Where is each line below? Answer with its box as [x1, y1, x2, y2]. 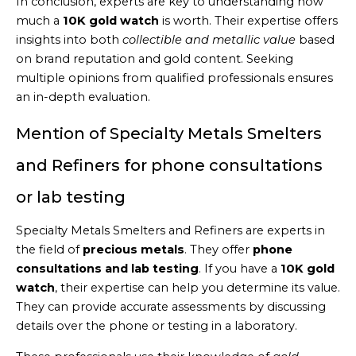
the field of [16, 242, 83, 257]
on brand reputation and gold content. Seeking [16, 51, 293, 66]
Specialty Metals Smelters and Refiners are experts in [16, 223, 325, 238]
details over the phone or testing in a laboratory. [16, 319, 297, 334]
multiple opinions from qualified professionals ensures [16, 70, 333, 85]
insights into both [16, 32, 122, 47]
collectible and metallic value [122, 32, 296, 47]
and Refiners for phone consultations [16, 156, 323, 176]
